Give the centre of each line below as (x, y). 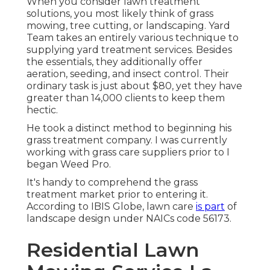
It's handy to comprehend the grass (112, 183)
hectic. (42, 110)
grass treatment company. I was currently (127, 140)
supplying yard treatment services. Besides (129, 50)
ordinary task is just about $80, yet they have (134, 86)
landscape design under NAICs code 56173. (129, 219)
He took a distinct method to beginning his (129, 128)
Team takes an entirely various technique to (133, 38)
